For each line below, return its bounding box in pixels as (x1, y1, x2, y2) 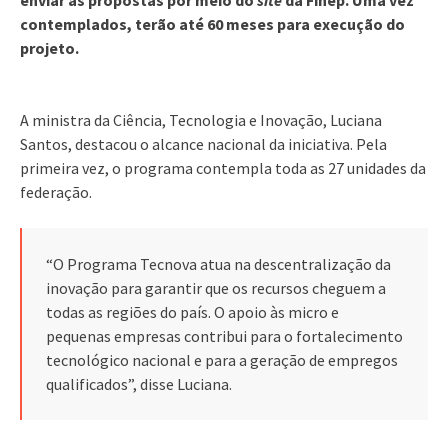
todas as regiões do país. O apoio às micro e (46, 301, 339, 322)
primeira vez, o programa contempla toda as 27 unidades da (20, 157, 426, 178)
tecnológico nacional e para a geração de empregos (46, 349, 398, 370)
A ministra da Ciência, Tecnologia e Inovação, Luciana (20, 109, 382, 130)
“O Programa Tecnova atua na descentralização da (46, 253, 391, 274)
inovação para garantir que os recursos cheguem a (46, 277, 386, 298)
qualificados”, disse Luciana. (46, 373, 232, 394)
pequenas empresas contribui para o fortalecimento (46, 325, 403, 346)
